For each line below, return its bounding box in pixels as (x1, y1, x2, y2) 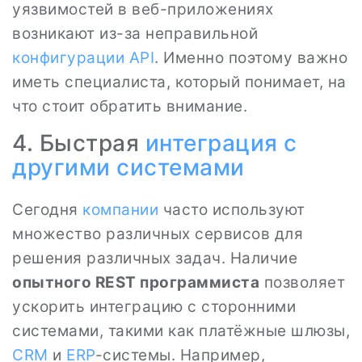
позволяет (259, 273, 345, 292)
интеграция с (145, 129, 297, 157)
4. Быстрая (12, 129, 145, 157)
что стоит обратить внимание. (12, 97, 247, 116)
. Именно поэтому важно (154, 48, 347, 67)
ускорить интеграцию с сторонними (12, 297, 296, 316)
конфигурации (12, 48, 124, 67)
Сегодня (12, 200, 82, 219)
